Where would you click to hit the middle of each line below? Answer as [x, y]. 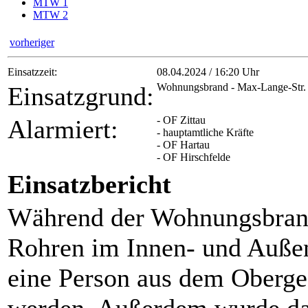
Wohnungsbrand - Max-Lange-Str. [231, 87]
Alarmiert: [63, 129]
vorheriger [32, 42]
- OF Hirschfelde [194, 157]
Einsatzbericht [89, 184]
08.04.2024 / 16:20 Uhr [208, 72]
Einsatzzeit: [32, 72]
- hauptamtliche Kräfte [205, 132]
